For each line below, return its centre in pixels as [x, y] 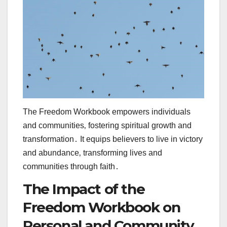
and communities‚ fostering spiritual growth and [107, 125]
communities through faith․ [71, 166]
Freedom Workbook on [102, 207]
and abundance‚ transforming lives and [92, 153]
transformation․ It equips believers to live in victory [113, 139]
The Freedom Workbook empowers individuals [107, 111]
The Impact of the [84, 189]
